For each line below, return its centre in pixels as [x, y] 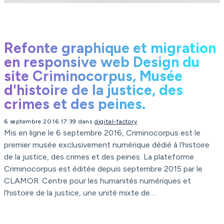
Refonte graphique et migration [110, 48]
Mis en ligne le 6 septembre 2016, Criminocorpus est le [102, 133]
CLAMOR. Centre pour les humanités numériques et [97, 181]
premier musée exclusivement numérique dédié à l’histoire [107, 145]
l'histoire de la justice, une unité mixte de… [80, 193]
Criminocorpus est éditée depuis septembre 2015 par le [103, 169]
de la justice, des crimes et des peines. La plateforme [99, 157]
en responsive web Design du [102, 62]
